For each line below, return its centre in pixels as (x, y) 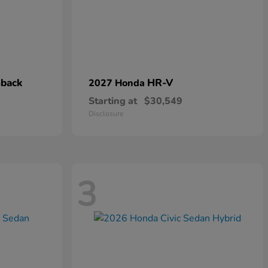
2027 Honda (118, 83)
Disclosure (106, 114)
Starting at (113, 101)
